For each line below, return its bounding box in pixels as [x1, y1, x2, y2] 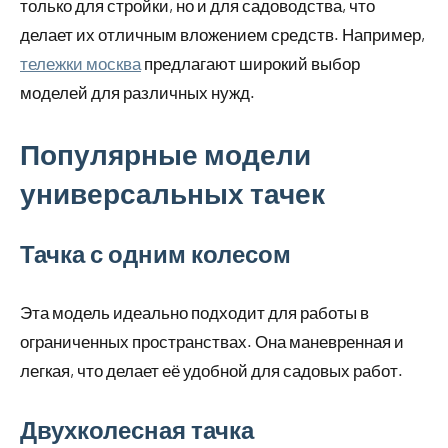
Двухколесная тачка [20, 415, 254, 445]
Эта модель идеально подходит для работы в [20, 302, 369, 323]
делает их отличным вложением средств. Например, [20, 24, 425, 45]
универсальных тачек [20, 176, 325, 211]
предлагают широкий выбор [141, 53, 360, 74]
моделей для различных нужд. [20, 82, 255, 103]
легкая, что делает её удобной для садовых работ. [20, 360, 403, 381]
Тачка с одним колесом [20, 239, 291, 269]
